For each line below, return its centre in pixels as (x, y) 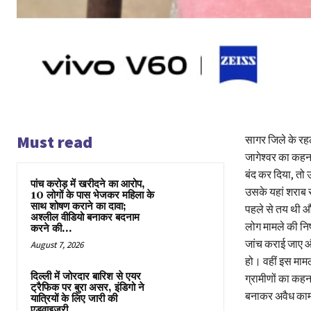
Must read (54, 142)
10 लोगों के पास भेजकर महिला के (92, 195)
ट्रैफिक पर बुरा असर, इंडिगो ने (87, 287)
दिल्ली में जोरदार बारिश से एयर (86, 276)
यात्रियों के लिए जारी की (74, 299)
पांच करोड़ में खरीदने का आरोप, (88, 184)
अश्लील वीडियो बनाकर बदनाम (85, 217)
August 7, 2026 (57, 244)
